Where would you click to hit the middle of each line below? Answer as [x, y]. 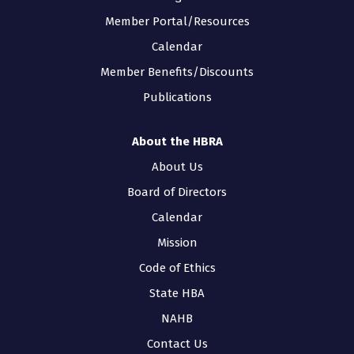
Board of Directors [177, 192]
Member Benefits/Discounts [177, 72]
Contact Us [177, 343]
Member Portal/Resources [177, 21]
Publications [177, 97]
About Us [177, 166]
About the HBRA [177, 141]
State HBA [177, 293]
